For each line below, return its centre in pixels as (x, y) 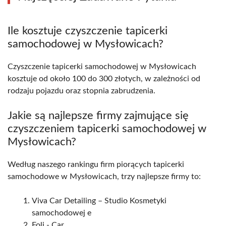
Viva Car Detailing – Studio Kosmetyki (99, 201)
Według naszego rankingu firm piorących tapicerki (96, 164)
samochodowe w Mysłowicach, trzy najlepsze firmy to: (104, 176)
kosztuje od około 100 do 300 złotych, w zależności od (104, 78)
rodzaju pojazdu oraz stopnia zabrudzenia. (81, 91)
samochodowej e (62, 213)
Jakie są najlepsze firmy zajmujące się (98, 115)
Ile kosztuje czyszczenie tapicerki (88, 31)
